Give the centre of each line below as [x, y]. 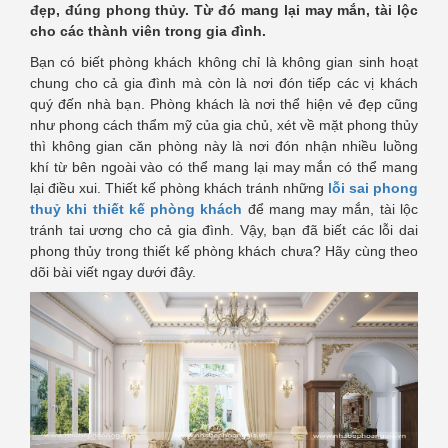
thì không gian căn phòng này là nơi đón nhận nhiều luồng [224, 146]
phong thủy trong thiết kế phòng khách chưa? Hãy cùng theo [224, 251]
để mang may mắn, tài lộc [333, 209]
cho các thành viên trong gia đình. [148, 31]
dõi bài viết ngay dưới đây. [113, 272]
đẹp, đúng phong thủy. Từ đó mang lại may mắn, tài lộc [224, 10]
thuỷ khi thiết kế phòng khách [139, 209]
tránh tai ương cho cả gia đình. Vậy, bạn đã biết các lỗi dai [224, 230]
